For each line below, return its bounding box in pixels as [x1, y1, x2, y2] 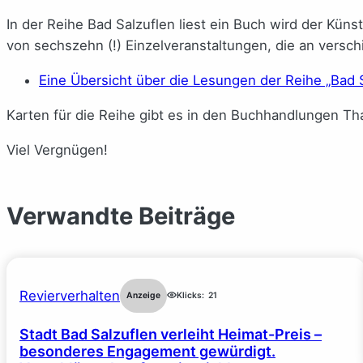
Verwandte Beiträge [6, 201, 235, 230]
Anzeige [126, 289, 160, 301]
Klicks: [177, 289, 204, 301]
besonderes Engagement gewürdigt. [19, 342, 275, 360]
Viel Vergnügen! [6, 141, 108, 158]
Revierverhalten [19, 287, 120, 304]
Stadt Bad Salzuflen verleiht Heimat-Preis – [19, 325, 322, 343]
